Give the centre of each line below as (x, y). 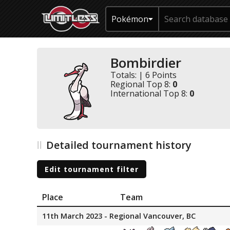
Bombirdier (146, 63)
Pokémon (130, 19)
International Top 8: (150, 93)
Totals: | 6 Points (143, 75)
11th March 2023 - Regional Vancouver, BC (119, 216)
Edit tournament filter (92, 169)
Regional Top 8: (141, 84)
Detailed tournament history (119, 145)
